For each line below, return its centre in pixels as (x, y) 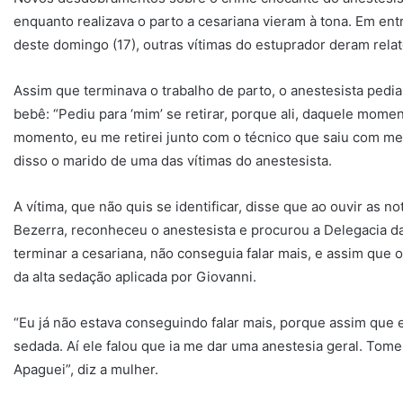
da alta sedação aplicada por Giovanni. (135, 277)
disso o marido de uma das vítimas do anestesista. (173, 161)
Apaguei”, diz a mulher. (86, 370)
